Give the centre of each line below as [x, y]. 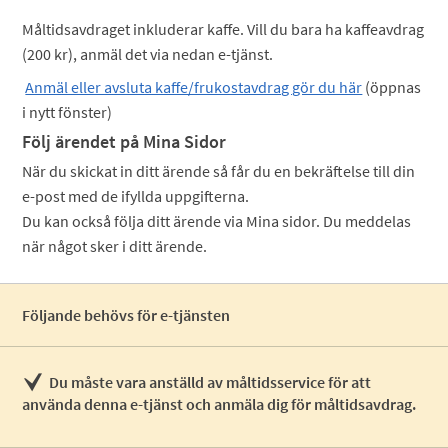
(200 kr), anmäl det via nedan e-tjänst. [148, 54]
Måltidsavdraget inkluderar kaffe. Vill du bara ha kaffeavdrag [223, 29]
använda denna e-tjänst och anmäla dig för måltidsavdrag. [219, 404]
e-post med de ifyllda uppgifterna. [136, 196]
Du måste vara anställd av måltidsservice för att [210, 382]
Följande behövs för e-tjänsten [126, 315]
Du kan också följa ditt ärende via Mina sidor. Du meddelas [217, 221]
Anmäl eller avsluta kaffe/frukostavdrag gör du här [194, 87]
